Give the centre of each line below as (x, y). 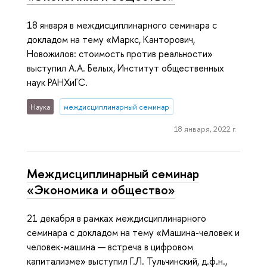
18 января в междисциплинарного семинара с (122, 25)
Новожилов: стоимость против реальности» (120, 53)
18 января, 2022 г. (205, 129)
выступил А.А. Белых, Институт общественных (125, 68)
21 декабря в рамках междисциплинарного (117, 218)
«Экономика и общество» (101, 189)
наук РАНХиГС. (57, 82)
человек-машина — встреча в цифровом (110, 247)
